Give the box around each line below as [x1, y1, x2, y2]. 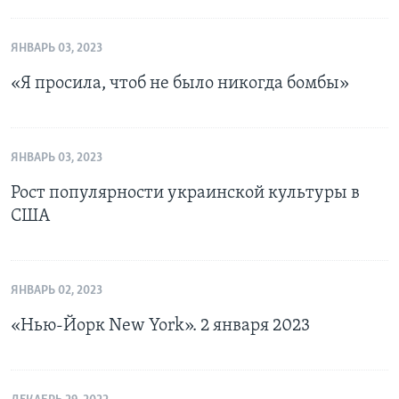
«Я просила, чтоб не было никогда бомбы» [11, 75, 349, 94]
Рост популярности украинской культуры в [11, 184, 360, 203]
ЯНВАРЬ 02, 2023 [11, 284, 102, 298]
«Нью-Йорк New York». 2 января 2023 [11, 317, 310, 336]
